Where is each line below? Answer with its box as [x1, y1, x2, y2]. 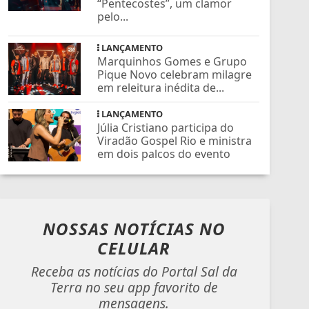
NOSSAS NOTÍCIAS [42, 217, 199, 240]
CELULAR [97, 236, 170, 259]
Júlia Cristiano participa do [97, 119, 235, 135]
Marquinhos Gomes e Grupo [97, 53, 248, 69]
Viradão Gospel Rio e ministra [97, 132, 252, 148]
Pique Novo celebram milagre [97, 66, 252, 82]
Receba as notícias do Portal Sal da [30, 261, 237, 281]
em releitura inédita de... [97, 79, 225, 95]
